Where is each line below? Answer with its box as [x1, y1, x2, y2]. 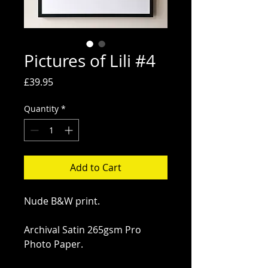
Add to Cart [70, 161, 121, 174]
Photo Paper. [24, 237, 83, 251]
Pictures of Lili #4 [24, 50, 156, 72]
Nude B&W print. [24, 194, 100, 208]
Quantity [24, 103, 59, 114]
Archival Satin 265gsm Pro [24, 223, 144, 236]
